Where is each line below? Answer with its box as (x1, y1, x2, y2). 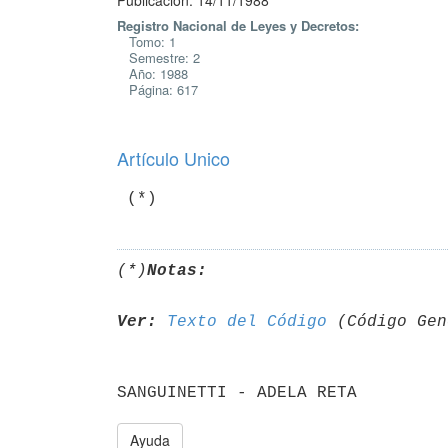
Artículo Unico (117, 145, 230, 171)
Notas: (147, 261, 207, 280)
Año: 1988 (117, 64, 188, 83)
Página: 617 (117, 80, 198, 99)
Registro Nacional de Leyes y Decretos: (117, 16, 359, 35)
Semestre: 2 (117, 48, 200, 67)
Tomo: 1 (117, 32, 176, 51)
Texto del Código (167, 312, 327, 331)
